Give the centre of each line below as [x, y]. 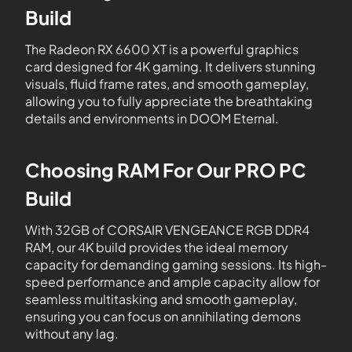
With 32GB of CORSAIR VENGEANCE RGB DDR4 [167, 230]
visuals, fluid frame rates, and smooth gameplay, [167, 84]
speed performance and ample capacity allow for [172, 282]
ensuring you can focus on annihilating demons [163, 316]
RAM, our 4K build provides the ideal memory [157, 247]
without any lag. [72, 334]
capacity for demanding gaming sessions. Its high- [176, 264]
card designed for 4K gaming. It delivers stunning [170, 66]
